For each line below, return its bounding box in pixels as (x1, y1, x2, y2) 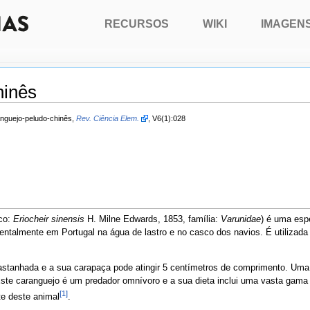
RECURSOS (104, 18, 169, 30)
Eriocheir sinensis (13, 214, 84, 225)
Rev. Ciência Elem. (76, 113, 139, 122)
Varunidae (221, 214, 261, 225)
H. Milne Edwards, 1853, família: (84, 214, 221, 225)
